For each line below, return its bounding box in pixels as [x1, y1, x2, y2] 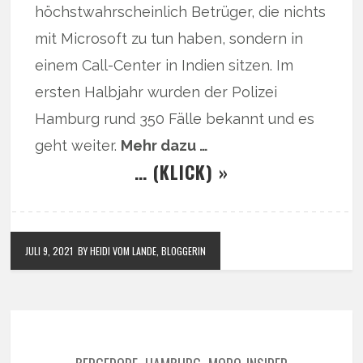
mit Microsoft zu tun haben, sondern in [35, 30, 304, 48]
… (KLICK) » [134, 159, 228, 186]
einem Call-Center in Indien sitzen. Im [35, 57, 294, 75]
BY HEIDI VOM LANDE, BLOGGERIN [78, 244, 207, 258]
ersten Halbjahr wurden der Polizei [35, 83, 278, 101]
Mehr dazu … [121, 137, 209, 155]
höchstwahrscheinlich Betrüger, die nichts [35, 3, 327, 21]
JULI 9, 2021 [25, 244, 74, 258]
